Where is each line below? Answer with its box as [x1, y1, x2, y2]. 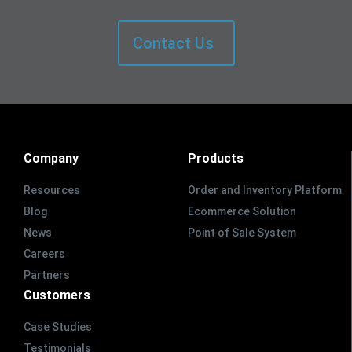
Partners [24, 269, 70, 282]
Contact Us [132, 33, 214, 53]
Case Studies [24, 321, 92, 334]
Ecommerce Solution [187, 205, 296, 218]
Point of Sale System [187, 226, 296, 240]
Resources [24, 184, 80, 197]
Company [24, 151, 79, 167]
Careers [24, 247, 65, 261]
